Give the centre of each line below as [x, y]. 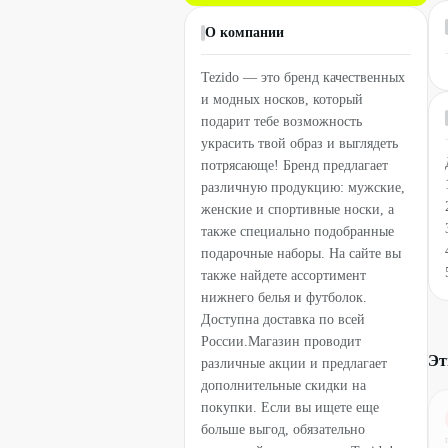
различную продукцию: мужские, [303, 188]
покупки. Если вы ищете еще [290, 408]
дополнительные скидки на [283, 386]
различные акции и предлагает [294, 364]
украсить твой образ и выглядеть [299, 144]
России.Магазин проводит [281, 342]
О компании [244, 33]
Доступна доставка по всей [283, 320]
